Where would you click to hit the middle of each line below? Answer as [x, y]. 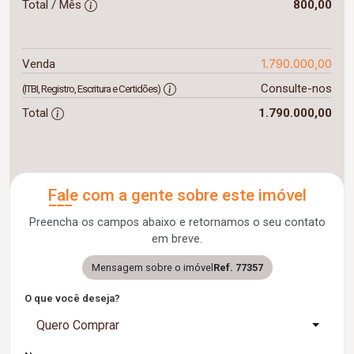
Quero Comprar [78, 325]
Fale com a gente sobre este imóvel [177, 195]
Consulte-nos [296, 88]
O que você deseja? [72, 298]
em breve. [177, 239]
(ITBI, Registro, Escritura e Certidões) [91, 89]
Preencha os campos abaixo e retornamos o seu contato [177, 222]
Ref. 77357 [238, 267]
